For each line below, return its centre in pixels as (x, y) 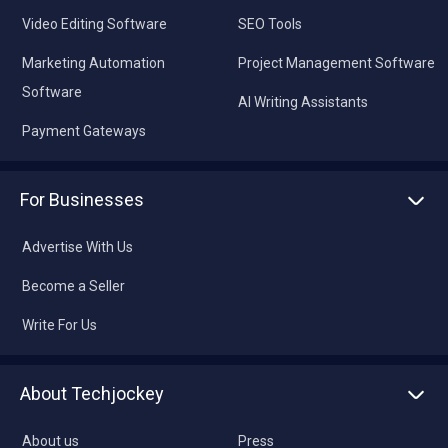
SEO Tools (269, 24)
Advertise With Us (77, 247)
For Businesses (82, 200)
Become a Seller (73, 286)
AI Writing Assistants (302, 102)
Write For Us (59, 325)
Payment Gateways (84, 131)
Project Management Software (336, 63)
